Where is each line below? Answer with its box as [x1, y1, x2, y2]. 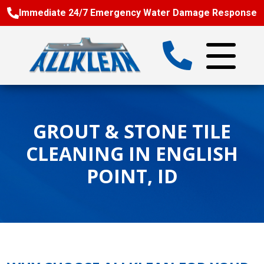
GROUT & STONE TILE [33, 118, 231, 144]
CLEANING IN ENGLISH [26, 141, 238, 166]
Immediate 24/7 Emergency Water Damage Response [19, 7, 257, 18]
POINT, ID [86, 163, 178, 189]
